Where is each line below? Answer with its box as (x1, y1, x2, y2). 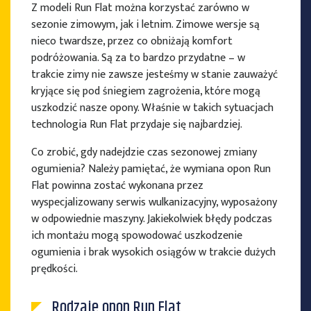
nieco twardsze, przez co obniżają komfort (31, 32, 233, 51)
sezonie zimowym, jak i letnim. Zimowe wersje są (31, 15, 260, 35)
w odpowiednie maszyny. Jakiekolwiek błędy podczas (31, 210, 272, 229)
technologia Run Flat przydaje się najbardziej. (31, 115, 242, 135)
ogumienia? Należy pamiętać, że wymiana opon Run (31, 160, 271, 179)
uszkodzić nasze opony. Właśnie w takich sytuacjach (31, 99, 274, 118)
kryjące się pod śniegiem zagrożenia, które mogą (31, 82, 260, 101)
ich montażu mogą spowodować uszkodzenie (31, 226, 242, 246)
